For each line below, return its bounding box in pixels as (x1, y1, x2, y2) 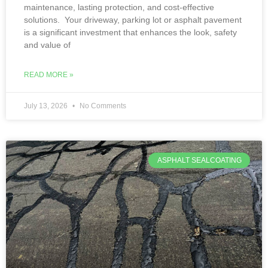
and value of (24, 39, 71, 50)
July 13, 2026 (24, 101, 69, 110)
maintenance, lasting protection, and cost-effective (24, 2, 214, 12)
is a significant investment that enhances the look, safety (24, 27, 237, 37)
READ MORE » (24, 70, 74, 79)
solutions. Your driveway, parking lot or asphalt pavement (24, 14, 242, 25)
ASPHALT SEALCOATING (157, 156, 242, 165)
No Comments (78, 101, 126, 110)
